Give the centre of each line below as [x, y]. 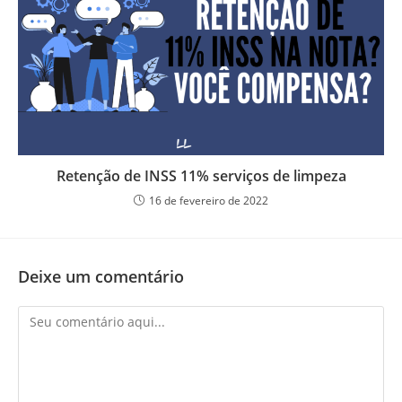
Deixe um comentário [101, 276]
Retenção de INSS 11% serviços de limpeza [201, 175]
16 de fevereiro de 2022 [209, 200]
